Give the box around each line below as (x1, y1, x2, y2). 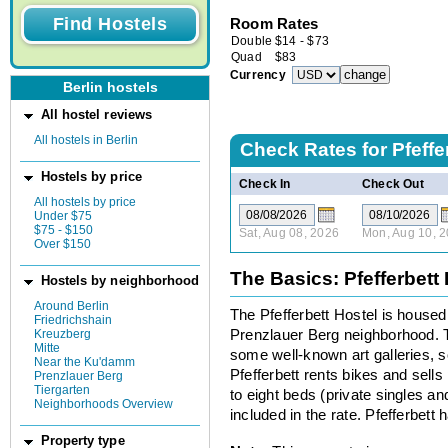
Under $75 (34, 208, 92, 223)
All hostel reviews (40, 107, 152, 122)
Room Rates (230, 15, 319, 33)
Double (231, 34, 273, 49)
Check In (238, 176, 291, 191)
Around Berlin (34, 299, 109, 313)
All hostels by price (34, 194, 136, 209)
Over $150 (34, 236, 91, 251)
